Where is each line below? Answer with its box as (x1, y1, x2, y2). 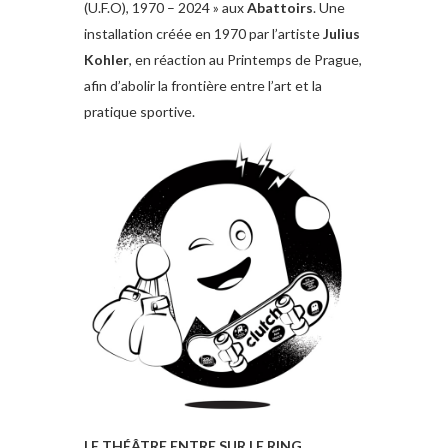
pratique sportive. (84, 103, 195, 121)
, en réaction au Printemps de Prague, (129, 51, 362, 69)
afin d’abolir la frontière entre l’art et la (84, 77, 322, 95)
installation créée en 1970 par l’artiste (84, 25, 323, 43)
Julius (323, 25, 360, 43)
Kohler (84, 51, 129, 69)
